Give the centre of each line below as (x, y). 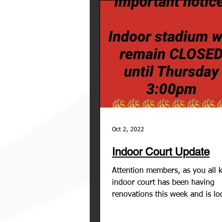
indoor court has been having (163, 183)
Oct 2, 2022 (128, 130)
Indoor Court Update (161, 152)
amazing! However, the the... (162, 206)
